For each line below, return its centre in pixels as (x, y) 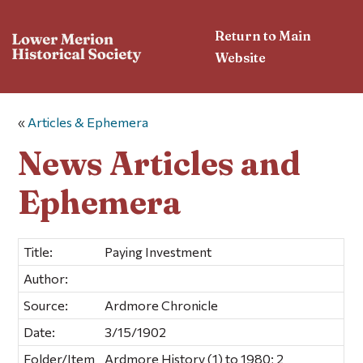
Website (241, 57)
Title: (38, 251)
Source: (46, 305)
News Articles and (160, 163)
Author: (46, 278)
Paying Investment (158, 251)
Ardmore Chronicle (162, 305)
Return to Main (263, 35)
